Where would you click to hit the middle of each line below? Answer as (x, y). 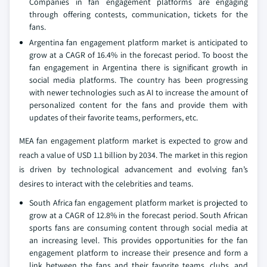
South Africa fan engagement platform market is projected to (139, 203)
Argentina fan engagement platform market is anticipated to (139, 43)
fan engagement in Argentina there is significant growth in (139, 68)
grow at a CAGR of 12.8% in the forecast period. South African (139, 215)
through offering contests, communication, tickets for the (139, 15)
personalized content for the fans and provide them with (139, 105)
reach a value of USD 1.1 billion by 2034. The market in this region (133, 155)
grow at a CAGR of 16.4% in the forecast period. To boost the (139, 55)
